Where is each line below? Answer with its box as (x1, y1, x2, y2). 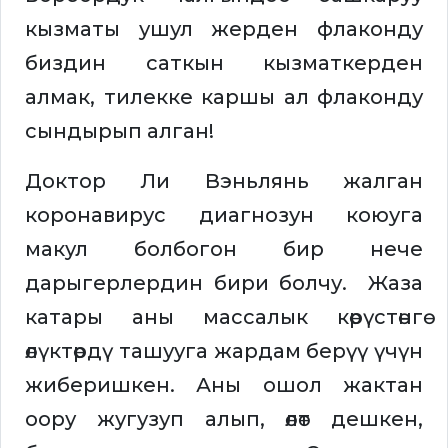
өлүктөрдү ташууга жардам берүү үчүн (25, 339, 423, 364)
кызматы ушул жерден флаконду (25, 17, 423, 42)
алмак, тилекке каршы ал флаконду (25, 85, 423, 110)
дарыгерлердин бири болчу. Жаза (25, 271, 423, 296)
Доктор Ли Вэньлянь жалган (25, 169, 423, 194)
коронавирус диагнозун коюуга (25, 203, 423, 228)
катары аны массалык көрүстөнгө (25, 305, 423, 330)
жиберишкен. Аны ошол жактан (25, 373, 423, 398)
